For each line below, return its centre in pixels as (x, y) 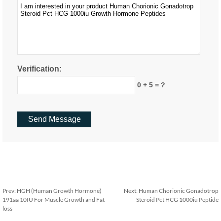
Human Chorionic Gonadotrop (179, 191)
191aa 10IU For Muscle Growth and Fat (54, 200)
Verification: (39, 69)
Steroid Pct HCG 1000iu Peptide (177, 200)
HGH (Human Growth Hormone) (59, 191)
